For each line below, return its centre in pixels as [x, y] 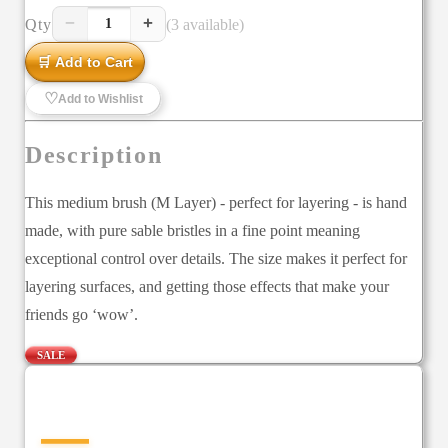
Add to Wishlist [100, 98]
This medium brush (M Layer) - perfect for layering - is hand [216, 202]
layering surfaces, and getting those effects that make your [207, 286]
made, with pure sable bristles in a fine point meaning [192, 230]
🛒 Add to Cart [85, 61]
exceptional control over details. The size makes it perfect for [216, 258]
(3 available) [204, 24]
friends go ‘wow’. [81, 314]
